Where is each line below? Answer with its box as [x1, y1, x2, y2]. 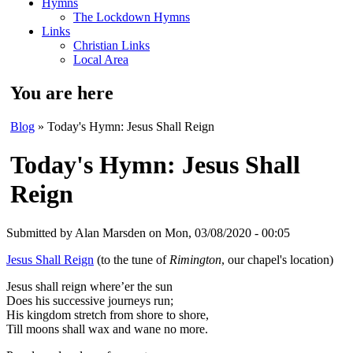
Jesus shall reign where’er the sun [6, 279, 173, 293]
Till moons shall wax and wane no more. [6, 321, 208, 336]
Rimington [169, 252, 221, 266]
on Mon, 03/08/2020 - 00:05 [146, 225, 290, 240]
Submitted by [6, 225, 75, 240]
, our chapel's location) [221, 252, 333, 266]
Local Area [73, 53, 128, 66]
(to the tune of [94, 252, 169, 266]
